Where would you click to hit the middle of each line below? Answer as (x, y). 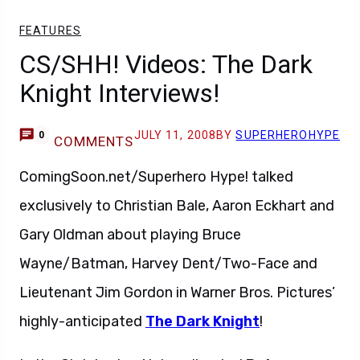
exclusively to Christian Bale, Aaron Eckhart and (177, 206)
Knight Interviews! (119, 93)
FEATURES (50, 31)
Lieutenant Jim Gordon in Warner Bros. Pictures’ (177, 292)
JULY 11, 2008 (175, 135)
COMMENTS (94, 141)
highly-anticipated (82, 321)
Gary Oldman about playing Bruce (130, 235)
